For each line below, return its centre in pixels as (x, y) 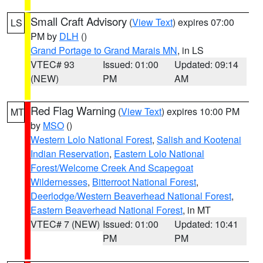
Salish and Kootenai (199, 139)
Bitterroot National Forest (144, 182)
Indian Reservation (70, 154)
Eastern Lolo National (159, 154)
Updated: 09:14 (207, 64)
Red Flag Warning (73, 110)
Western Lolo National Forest (91, 139)
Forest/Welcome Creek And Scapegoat (112, 168)
